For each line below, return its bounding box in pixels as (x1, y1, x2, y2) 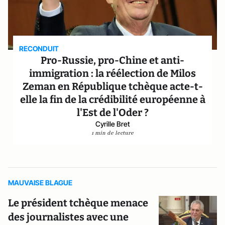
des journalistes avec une (8, 211, 129, 223)
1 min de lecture (91, 129, 134, 137)
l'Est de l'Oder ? (76, 106, 149, 119)
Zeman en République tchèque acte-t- (22, 80, 203, 92)
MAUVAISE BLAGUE (8, 178, 72, 187)
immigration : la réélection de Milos (29, 67, 196, 79)
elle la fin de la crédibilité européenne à (20, 93, 205, 105)
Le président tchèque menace (8, 197, 148, 209)
